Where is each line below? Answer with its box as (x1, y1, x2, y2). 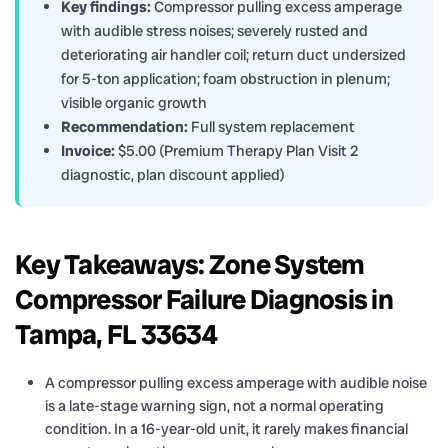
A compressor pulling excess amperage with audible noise (45, 372, 427, 393)
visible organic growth (61, 92, 207, 113)
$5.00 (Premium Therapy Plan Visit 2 (115, 140, 359, 161)
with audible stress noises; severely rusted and (61, 20, 368, 41)
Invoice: (61, 140, 115, 161)
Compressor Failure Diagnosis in (15, 281, 393, 317)
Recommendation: (61, 116, 188, 137)
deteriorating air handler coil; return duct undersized (61, 44, 406, 65)
